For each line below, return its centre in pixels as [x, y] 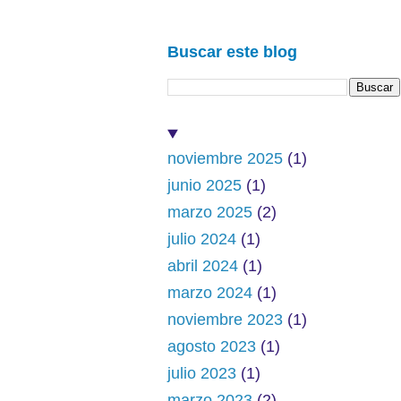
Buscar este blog [232, 51]
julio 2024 [202, 239]
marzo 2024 [210, 293]
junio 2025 [205, 186]
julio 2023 [202, 374]
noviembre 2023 [225, 320]
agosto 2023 [212, 347]
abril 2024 [203, 266]
